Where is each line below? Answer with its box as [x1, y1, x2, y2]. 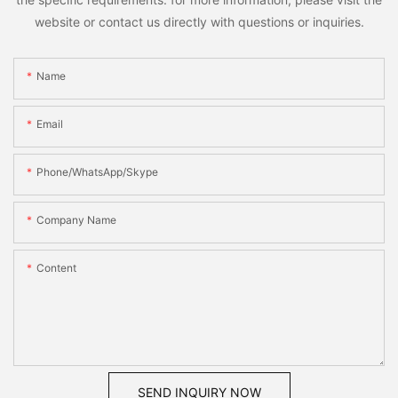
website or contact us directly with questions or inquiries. [34, 14, 364, 30]
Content [36, 260, 76, 275]
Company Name [36, 212, 116, 227]
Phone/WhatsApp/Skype [36, 164, 158, 179]
